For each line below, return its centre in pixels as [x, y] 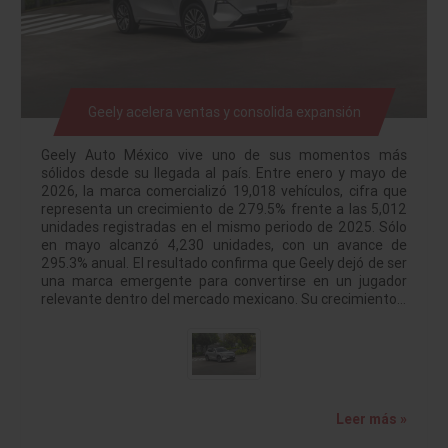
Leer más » [371, 419]
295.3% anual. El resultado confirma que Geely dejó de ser [224, 262]
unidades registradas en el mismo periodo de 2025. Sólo [224, 226]
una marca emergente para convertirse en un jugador [224, 280]
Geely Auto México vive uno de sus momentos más [224, 154]
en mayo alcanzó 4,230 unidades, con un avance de [224, 244]
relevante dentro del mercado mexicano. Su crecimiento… [223, 298]
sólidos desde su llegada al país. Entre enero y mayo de [224, 172]
